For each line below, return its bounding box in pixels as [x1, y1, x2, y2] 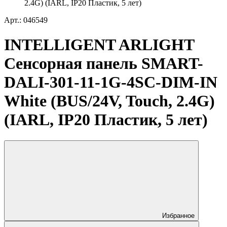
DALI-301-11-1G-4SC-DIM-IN [4, 73, 217, 92]
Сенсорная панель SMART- [4, 54, 203, 73]
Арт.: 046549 [4, 16, 48, 24]
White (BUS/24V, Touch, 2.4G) [4, 92, 215, 110]
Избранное [162, 211, 195, 219]
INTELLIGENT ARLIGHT [4, 35, 194, 54]
